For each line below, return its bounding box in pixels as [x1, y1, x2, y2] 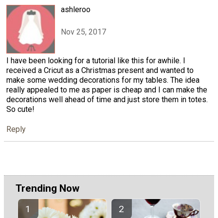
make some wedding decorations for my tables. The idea [6, 75, 200, 85]
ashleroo [61, 5, 91, 15]
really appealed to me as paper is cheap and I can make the [6, 85, 207, 95]
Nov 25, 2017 [61, 27, 106, 37]
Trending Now [16, 182, 79, 195]
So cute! [6, 105, 35, 114]
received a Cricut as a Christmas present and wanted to [6, 66, 194, 75]
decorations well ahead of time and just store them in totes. [6, 95, 208, 105]
